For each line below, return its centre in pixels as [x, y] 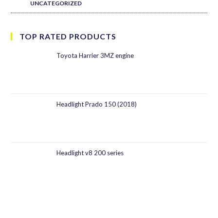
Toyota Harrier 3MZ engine [95, 55]
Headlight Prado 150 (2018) [97, 104]
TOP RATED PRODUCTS [68, 36]
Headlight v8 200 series [90, 153]
